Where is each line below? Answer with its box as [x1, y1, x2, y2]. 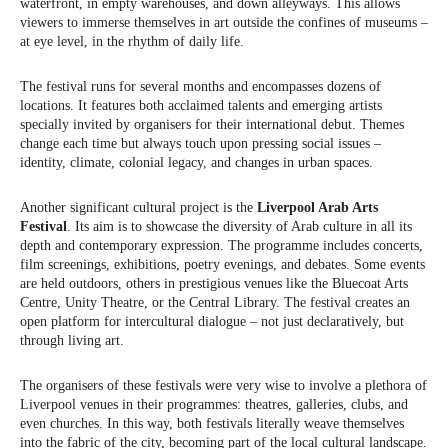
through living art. [20, 333, 124, 349]
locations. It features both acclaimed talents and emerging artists [20, 98, 382, 114]
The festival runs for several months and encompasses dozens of [20, 79, 381, 95]
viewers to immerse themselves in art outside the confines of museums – [20, 15, 428, 31]
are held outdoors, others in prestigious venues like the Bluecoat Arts [20, 276, 408, 292]
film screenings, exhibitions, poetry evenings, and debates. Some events [20, 257, 425, 273]
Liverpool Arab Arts [257, 200, 378, 216]
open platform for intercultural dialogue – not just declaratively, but [20, 314, 404, 330]
